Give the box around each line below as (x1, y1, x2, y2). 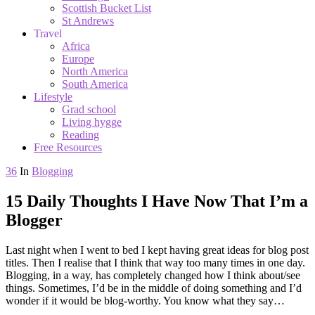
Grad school (62, 103, 116, 115)
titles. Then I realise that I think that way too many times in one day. (6, 256, 305, 269)
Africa (62, 39, 90, 52)
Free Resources (34, 141, 102, 153)
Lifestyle (34, 90, 72, 103)
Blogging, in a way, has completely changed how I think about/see (6, 269, 300, 281)
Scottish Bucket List (62, 1, 151, 14)
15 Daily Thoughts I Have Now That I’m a (6, 191, 308, 210)
